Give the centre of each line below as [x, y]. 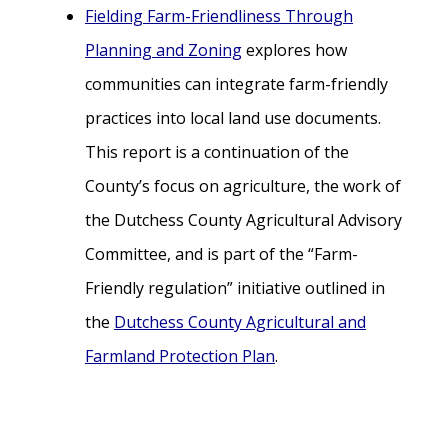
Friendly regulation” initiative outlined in [235, 288]
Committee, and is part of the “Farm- [221, 254]
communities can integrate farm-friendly [236, 84]
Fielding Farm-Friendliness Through [219, 16]
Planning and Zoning [163, 50]
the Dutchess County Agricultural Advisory [243, 220]
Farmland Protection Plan [180, 356]
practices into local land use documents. [233, 118]
